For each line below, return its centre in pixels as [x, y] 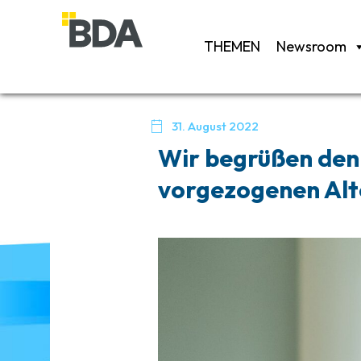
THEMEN [232, 46]
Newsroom [312, 46]
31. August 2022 [216, 126]
